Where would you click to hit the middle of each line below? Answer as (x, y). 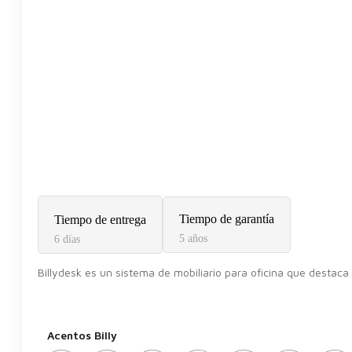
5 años (193, 239)
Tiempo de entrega (100, 220)
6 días (67, 240)
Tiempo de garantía (227, 219)
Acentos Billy (82, 335)
